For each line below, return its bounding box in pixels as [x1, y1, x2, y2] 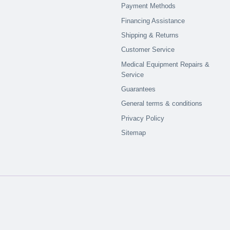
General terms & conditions [121, 100, 203, 108]
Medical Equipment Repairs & [121, 60, 210, 68]
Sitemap [121, 129, 146, 137]
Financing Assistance [121, 16, 185, 25]
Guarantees [121, 85, 156, 93]
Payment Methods [121, 2, 176, 10]
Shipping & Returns [121, 31, 179, 40]
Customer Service [121, 46, 175, 54]
